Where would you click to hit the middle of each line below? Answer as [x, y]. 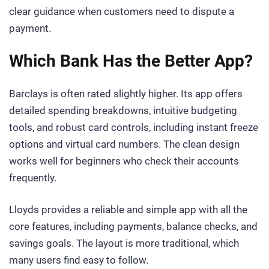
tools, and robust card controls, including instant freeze [134, 128]
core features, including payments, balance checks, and [133, 227]
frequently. [33, 178]
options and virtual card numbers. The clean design [124, 144]
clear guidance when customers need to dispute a [122, 11]
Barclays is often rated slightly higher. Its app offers [126, 94]
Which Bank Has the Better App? [131, 61]
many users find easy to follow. [79, 260]
